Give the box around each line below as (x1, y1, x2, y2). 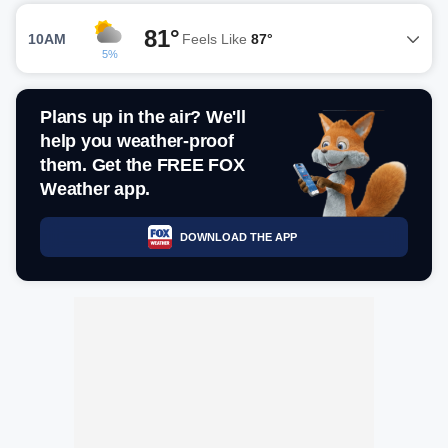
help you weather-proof (40, 131, 234, 151)
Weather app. (40, 179, 150, 199)
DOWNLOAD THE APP (179, 230, 297, 243)
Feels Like (182, 30, 251, 47)
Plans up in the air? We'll (40, 107, 246, 127)
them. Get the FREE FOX (40, 155, 245, 175)
